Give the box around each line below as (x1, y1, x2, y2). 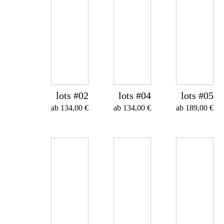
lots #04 (118, 90, 151, 101)
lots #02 (56, 90, 88, 101)
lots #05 (181, 90, 213, 101)
